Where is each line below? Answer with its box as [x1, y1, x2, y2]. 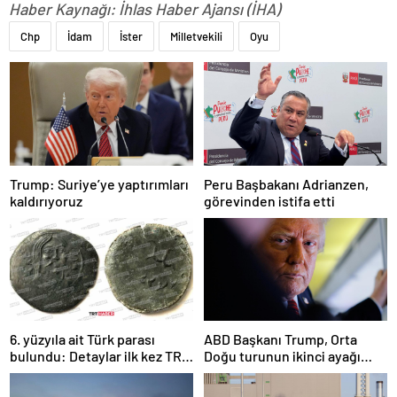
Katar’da [204, 364, 255, 382]
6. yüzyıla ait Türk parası [10, 331, 155, 348]
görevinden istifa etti [204, 191, 335, 209]
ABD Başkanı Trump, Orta [204, 331, 357, 348]
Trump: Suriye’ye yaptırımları [10, 175, 189, 192]
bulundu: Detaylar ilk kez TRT [10, 347, 190, 365]
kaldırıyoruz [10, 191, 82, 209]
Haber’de [10, 364, 66, 382]
